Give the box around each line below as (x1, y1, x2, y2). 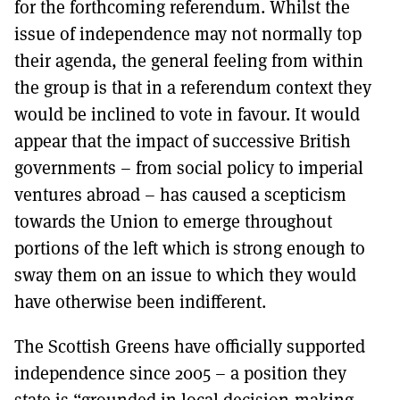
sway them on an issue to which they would (14, 262, 356, 287)
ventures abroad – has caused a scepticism (14, 182, 346, 206)
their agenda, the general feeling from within (14, 48, 363, 72)
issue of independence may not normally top (14, 21, 362, 46)
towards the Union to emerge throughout (14, 209, 332, 233)
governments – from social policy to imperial (14, 155, 363, 179)
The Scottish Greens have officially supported (14, 334, 365, 358)
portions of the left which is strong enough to (14, 236, 365, 260)
